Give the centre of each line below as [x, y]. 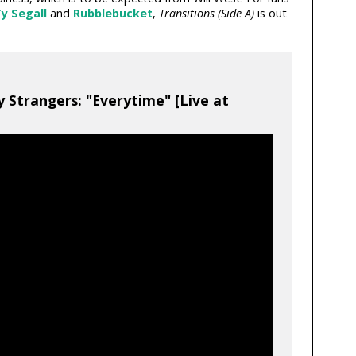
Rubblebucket [112, 14]
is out [270, 14]
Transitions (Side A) [206, 14]
